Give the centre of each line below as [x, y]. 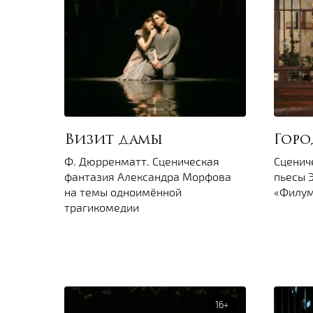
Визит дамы [114, 141]
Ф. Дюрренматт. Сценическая [142, 161]
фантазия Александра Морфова [148, 177]
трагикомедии [102, 208]
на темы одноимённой [123, 192]
